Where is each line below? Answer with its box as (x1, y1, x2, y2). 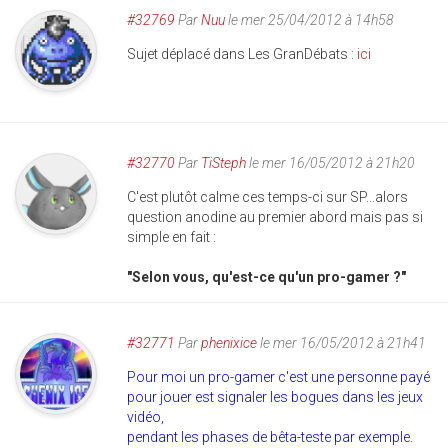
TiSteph (201, 155, 246, 171)
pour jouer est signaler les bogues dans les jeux (127, 389, 423, 405)
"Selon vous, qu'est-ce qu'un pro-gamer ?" (127, 269, 406, 285)
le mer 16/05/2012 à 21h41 (257, 335, 426, 351)
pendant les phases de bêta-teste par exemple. (127, 429, 413, 445)
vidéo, (127, 409, 164, 425)
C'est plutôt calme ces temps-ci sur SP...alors (127, 189, 408, 205)
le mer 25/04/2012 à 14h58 (225, 12, 394, 28)
